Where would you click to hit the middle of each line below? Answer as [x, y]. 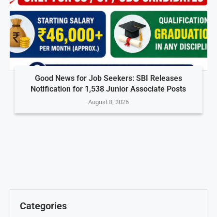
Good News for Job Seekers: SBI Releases [108, 78]
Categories [43, 206]
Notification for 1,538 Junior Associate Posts [108, 89]
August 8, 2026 [108, 102]
